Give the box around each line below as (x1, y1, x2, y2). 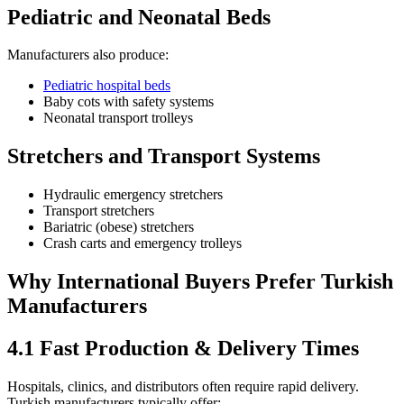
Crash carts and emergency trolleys (43, 235, 242, 252)
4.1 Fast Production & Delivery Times (7, 336, 359, 361)
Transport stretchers (43, 203, 154, 219)
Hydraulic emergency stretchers (43, 187, 223, 203)
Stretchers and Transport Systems (7, 144, 320, 169)
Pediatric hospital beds (43, 78, 170, 94)
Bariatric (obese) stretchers (43, 219, 194, 235)
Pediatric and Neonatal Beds (7, 5, 271, 29)
